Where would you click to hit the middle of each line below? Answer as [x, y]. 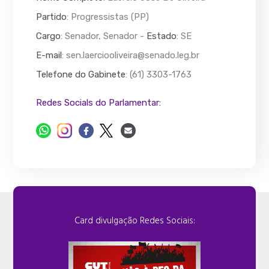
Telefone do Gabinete [81, 74]
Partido [52, 17]
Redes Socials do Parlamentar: [99, 103]
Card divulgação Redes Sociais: [134, 221]
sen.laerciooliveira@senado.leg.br [133, 55]
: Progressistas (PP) [108, 17]
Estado [162, 36]
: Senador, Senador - [104, 36]
